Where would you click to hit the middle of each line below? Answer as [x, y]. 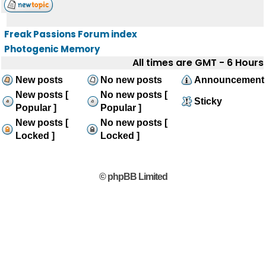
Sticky [208, 101]
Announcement [229, 80]
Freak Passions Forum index [71, 34]
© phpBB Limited [133, 177]
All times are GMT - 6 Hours [198, 63]
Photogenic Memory [52, 49]
